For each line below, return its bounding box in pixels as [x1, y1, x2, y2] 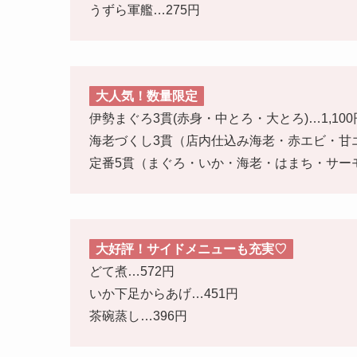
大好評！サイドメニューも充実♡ [96, 242, 287, 257]
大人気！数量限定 [96, 89, 198, 104]
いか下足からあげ [89, 287, 191, 301]
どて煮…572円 [89, 265, 175, 279]
